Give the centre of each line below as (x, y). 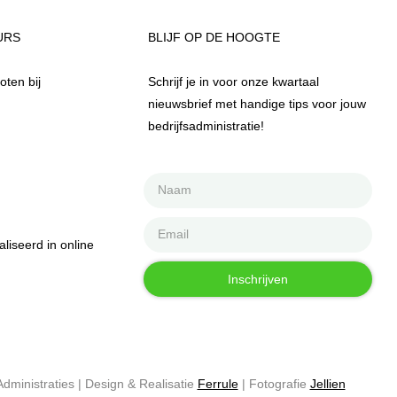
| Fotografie (274, 384)
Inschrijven (257, 279)
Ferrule (218, 384)
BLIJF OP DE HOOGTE (214, 37)
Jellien (327, 384)
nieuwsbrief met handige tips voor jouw (257, 103)
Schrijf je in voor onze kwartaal (234, 81)
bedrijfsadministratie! (206, 125)
